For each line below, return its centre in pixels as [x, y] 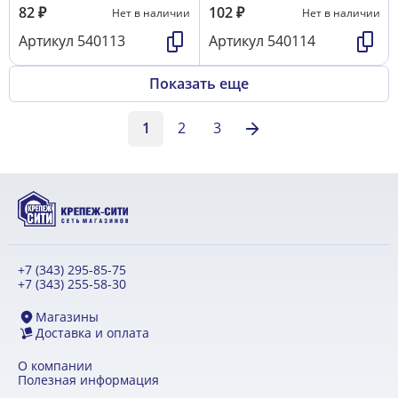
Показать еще [199, 83]
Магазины [67, 317]
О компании [55, 366]
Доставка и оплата [92, 333]
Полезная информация [88, 380]
